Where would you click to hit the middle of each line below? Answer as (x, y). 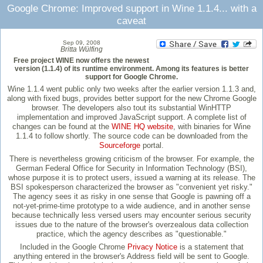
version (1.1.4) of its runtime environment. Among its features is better (131, 69)
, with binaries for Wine (212, 127)
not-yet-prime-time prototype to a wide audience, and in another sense (131, 205)
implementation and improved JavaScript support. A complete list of (131, 117)
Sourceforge (120, 146)
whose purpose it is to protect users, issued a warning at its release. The (131, 177)
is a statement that (210, 247)
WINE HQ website (142, 127)
